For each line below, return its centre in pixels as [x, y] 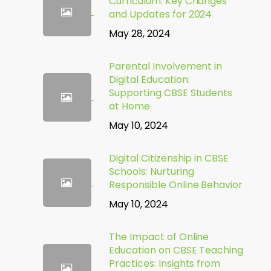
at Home [129, 106]
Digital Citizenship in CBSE [169, 158]
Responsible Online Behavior [176, 185]
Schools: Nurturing [151, 171]
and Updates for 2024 [160, 14]
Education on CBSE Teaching [176, 250]
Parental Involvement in [165, 66]
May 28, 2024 [139, 34]
